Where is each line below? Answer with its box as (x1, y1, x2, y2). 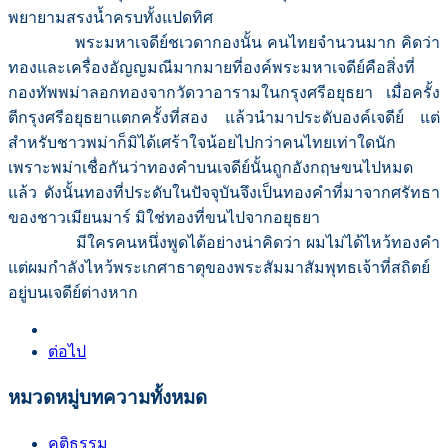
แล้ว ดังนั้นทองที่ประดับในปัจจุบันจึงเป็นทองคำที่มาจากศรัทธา (8, 184, 440, 202)
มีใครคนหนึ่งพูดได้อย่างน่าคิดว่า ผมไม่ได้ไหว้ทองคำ (8, 234, 440, 252)
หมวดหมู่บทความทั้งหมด (8, 387, 207, 409)
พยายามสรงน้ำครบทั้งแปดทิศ (8, 9, 217, 27)
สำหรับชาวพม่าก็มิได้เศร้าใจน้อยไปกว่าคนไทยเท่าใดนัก (8, 134, 396, 152)
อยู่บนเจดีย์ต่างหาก (8, 284, 138, 302)
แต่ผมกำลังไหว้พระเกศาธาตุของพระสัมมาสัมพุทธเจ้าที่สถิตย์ (8, 259, 430, 277)
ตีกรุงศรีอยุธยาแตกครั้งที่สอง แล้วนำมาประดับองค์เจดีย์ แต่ (8, 109, 440, 127)
